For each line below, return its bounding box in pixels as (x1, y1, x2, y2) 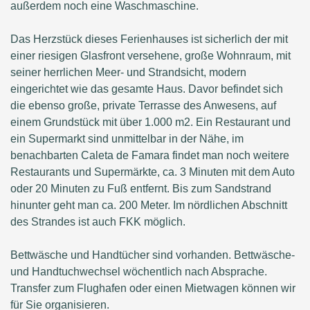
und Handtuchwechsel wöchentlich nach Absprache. (10, 266, 267, 278)
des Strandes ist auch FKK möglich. (10, 216, 185, 228)
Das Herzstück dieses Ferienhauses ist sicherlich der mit (10, 33, 288, 46)
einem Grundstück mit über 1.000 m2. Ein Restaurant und (10, 116, 291, 129)
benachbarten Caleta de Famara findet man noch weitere (10, 149, 289, 162)
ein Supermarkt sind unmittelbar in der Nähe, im (10, 133, 244, 145)
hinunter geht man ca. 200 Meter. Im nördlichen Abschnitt (10, 199, 287, 212)
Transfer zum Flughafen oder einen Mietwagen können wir (10, 282, 295, 295)
